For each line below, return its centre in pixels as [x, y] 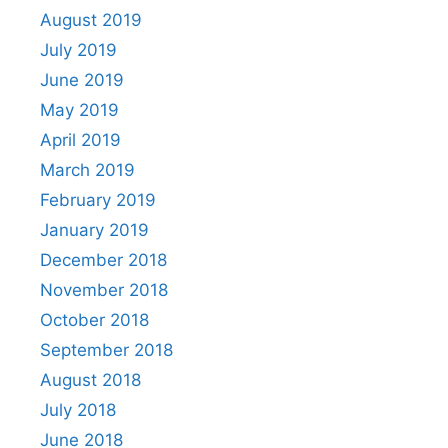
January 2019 [94, 230]
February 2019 [98, 200]
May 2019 [79, 110]
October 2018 [94, 320]
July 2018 [78, 410]
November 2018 [104, 290]
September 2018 [106, 350]
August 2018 [90, 380]
